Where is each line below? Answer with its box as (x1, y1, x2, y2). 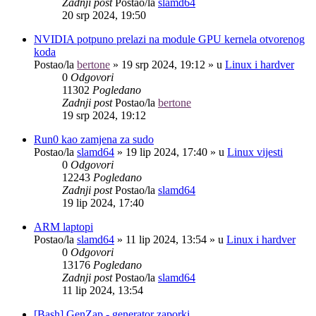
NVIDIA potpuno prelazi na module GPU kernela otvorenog (34, 32, 305, 45)
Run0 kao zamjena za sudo (34, 133, 154, 145)
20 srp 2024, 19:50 (62, 8, 146, 21)
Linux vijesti (227, 145, 283, 158)
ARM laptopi (34, 220, 93, 233)
